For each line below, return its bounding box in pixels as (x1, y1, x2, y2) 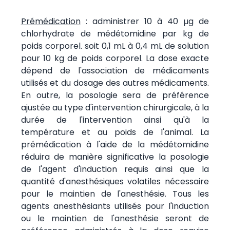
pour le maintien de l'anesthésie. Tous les (21, 187, 209, 200)
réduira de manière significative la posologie (21, 150, 209, 163)
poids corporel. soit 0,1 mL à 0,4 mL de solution (21, 40, 209, 52)
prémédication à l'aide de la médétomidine (21, 138, 209, 150)
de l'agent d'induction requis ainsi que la (21, 163, 209, 175)
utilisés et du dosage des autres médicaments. (21, 76, 209, 89)
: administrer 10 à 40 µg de (80, 15, 209, 27)
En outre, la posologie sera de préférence (21, 89, 209, 101)
